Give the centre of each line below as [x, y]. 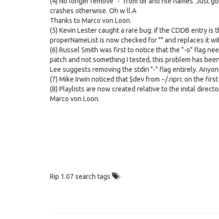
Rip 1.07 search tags [81, 176]
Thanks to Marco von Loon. [91, 21]
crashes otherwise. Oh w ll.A [93, 11]
